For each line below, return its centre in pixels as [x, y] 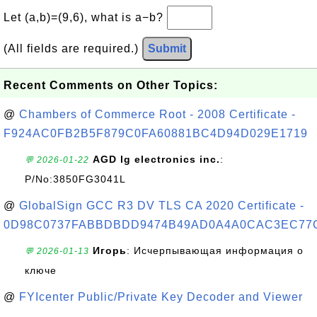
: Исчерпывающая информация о [215, 250]
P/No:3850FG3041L [75, 179]
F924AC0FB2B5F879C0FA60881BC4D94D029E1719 [156, 133]
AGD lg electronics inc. [156, 159]
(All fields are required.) [73, 48]
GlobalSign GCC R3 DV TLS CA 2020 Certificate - [162, 206]
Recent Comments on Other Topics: [111, 85]
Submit [167, 48]
